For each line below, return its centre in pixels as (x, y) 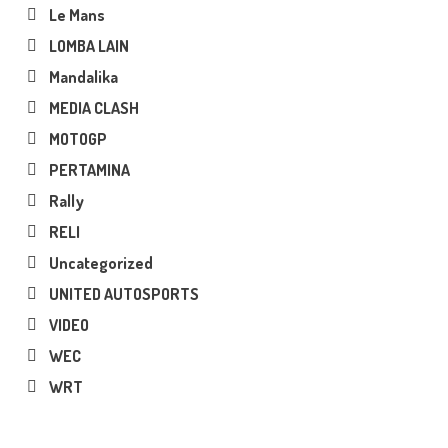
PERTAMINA (89, 170)
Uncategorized (100, 263)
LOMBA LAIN (88, 46)
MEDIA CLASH (93, 108)
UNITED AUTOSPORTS (123, 294)
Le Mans (76, 15)
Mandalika (83, 77)
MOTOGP (77, 139)
